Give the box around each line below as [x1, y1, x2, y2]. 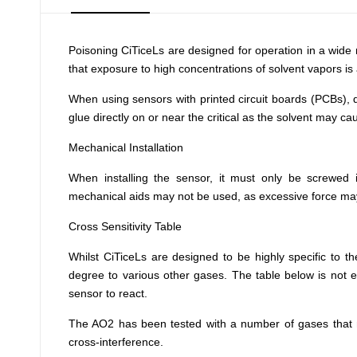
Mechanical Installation [69, 141, 183, 154]
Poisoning [69, 44, 118, 57]
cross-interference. [69, 335, 163, 348]
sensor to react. [69, 287, 147, 300]
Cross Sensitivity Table [69, 220, 182, 233]
